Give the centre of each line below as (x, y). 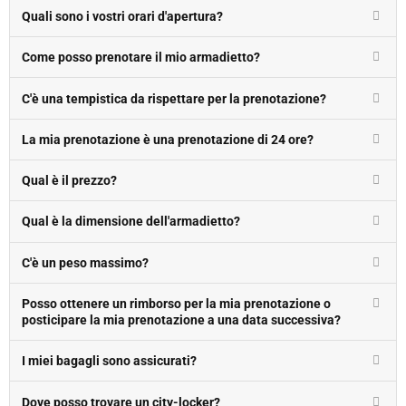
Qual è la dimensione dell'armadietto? (131, 222)
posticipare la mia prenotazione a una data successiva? (182, 320)
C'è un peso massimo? (86, 262)
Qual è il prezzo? (70, 181)
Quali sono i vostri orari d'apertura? (123, 17)
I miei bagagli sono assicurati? (110, 361)
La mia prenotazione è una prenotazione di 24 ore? (168, 139)
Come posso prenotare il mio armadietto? (141, 58)
